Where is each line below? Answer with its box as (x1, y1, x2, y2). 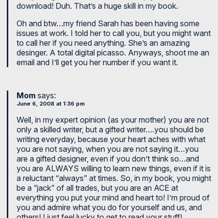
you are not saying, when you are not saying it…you (17, 144, 199, 154)
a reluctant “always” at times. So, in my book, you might (17, 173, 211, 183)
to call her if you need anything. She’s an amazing (17, 38, 190, 48)
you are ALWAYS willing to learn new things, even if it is (17, 163, 211, 173)
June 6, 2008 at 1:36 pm (17, 100, 85, 107)
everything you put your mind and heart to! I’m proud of (17, 193, 210, 202)
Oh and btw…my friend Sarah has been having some (17, 18, 200, 28)
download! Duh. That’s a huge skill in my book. (17, 1, 178, 11)
